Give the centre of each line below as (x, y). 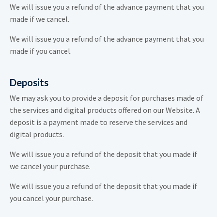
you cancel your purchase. (51, 198)
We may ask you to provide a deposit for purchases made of (107, 98)
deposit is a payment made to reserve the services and (99, 122)
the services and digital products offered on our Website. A (105, 110)
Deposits (29, 83)
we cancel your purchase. (50, 166)
